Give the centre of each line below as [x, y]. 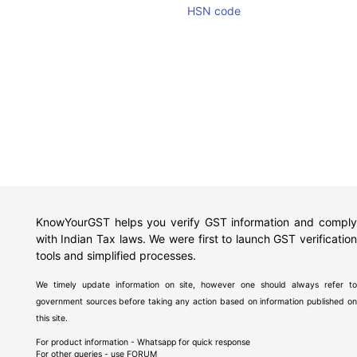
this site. [51, 318]
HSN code [214, 11]
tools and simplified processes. [116, 255]
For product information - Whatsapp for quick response [143, 342]
